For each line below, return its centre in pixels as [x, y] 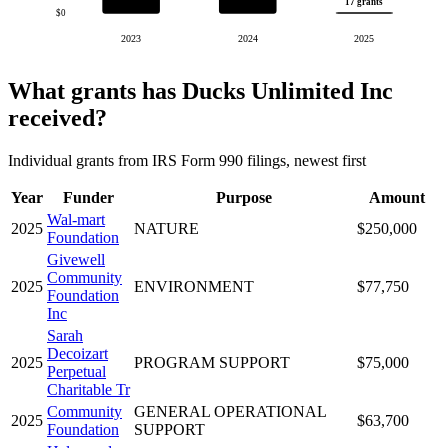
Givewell [76, 259]
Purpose [243, 197]
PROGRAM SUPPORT [212, 362]
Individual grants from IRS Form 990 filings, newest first [187, 160]
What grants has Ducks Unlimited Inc [200, 91]
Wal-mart [76, 219]
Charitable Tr [88, 389]
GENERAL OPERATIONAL [230, 411]
